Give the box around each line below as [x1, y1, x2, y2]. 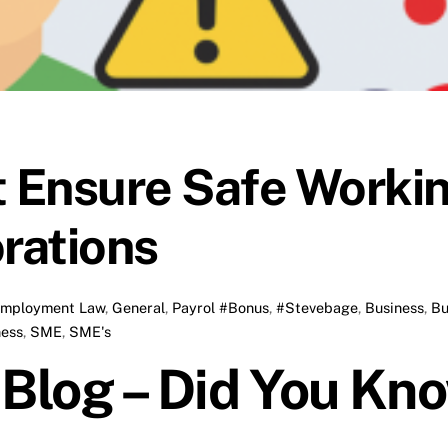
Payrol [172, 298, 216, 316]
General [112, 298, 166, 316]
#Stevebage [276, 298, 359, 316]
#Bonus [219, 298, 270, 316]
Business [365, 298, 425, 316]
